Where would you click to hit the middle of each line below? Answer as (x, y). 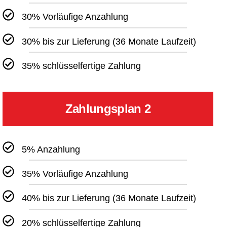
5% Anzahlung (51, 150)
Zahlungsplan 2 (108, 108)
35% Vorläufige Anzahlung (75, 174)
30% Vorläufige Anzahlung (75, 17)
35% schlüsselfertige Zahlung (82, 66)
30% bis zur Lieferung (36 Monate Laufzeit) (109, 42)
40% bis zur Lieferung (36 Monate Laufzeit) (109, 198)
